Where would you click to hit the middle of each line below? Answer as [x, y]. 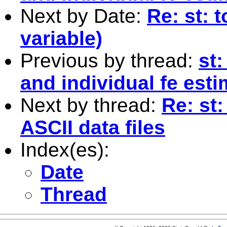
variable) [61, 38]
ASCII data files [93, 127]
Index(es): [65, 149]
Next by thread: [91, 105]
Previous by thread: [109, 60]
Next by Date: [84, 16]
